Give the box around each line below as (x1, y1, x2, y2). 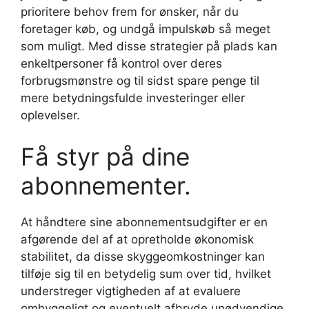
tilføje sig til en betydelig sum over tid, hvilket (21, 266, 271, 281)
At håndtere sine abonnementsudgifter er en (21, 215, 268, 229)
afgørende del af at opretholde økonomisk (21, 232, 254, 246)
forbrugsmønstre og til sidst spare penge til (21, 74, 259, 88)
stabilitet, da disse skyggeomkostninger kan (21, 249, 265, 263)
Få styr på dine (21, 141, 190, 171)
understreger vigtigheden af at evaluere (21, 283, 241, 298)
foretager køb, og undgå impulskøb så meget (21, 22, 270, 36)
